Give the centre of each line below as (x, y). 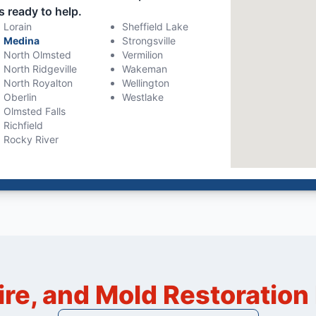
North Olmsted (38, 55)
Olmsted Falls (35, 111)
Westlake (142, 97)
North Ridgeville (41, 69)
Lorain (18, 26)
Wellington (145, 83)
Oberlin (20, 97)
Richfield (24, 125)
